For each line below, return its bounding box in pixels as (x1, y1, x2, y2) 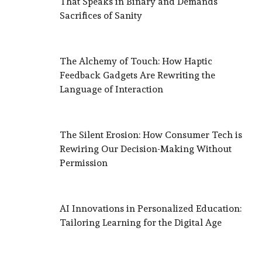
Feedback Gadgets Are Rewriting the (60, 70, 215, 81)
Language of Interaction (60, 84, 163, 95)
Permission (60, 157, 108, 169)
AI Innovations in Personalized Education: (60, 202, 242, 214)
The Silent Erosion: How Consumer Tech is (60, 129, 242, 141)
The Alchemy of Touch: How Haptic (60, 56, 212, 67)
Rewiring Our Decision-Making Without (60, 143, 232, 155)
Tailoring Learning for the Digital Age (60, 216, 222, 228)
